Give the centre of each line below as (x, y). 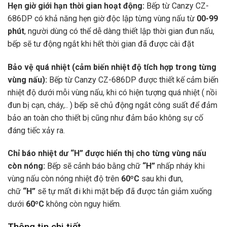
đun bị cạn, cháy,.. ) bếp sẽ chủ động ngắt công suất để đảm (112, 105)
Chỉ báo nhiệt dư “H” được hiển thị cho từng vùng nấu (107, 154)
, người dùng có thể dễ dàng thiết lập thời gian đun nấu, (119, 31)
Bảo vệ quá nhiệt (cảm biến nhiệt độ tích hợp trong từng (112, 67)
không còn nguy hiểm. (83, 204)
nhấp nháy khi (180, 166)
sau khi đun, (161, 179)
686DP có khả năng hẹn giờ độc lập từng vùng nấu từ (102, 18)
